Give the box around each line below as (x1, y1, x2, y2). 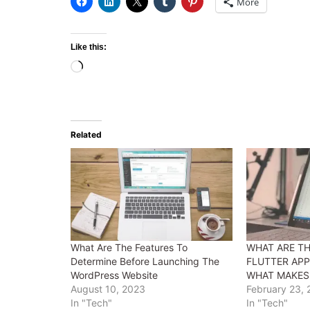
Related (71, 129, 102, 140)
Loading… (82, 61, 134, 75)
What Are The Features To (71, 241, 188, 253)
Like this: (71, 42, 107, 52)
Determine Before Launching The (71, 255, 219, 267)
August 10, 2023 (71, 282, 145, 295)
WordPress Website (71, 268, 158, 281)
